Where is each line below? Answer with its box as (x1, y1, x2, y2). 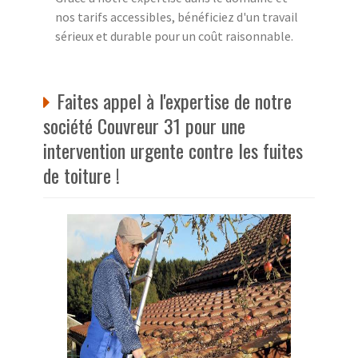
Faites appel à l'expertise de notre (57, 86, 292, 115)
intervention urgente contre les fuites (43, 135, 303, 165)
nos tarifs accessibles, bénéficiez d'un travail (55, 8, 298, 25)
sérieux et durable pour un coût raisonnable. (55, 27, 293, 44)
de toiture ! (43, 160, 120, 189)
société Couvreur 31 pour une (43, 110, 245, 140)
